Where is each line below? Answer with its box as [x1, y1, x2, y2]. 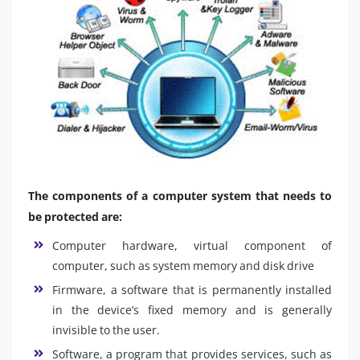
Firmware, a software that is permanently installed [52, 281, 332, 297]
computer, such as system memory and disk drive [52, 257, 314, 273]
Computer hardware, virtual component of [52, 237, 332, 253]
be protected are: [28, 208, 122, 224]
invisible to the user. [52, 321, 160, 337]
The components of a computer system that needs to [28, 187, 332, 203]
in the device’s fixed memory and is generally [52, 301, 332, 317]
